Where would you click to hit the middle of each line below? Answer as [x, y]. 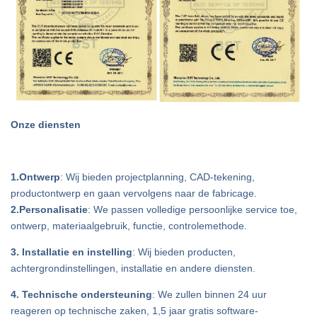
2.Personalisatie [49, 209]
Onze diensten [46, 124]
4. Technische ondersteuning [81, 294]
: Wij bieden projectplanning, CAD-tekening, [157, 177]
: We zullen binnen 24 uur [209, 294]
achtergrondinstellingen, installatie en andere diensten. [133, 268]
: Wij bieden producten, [184, 252]
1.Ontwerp [35, 177]
